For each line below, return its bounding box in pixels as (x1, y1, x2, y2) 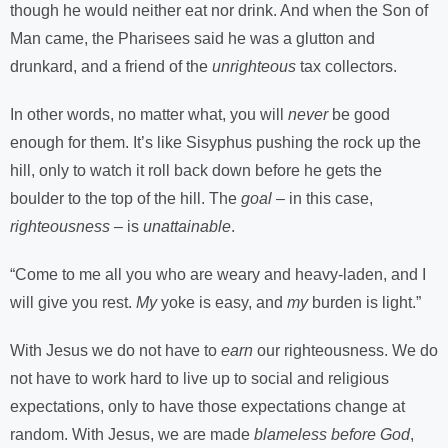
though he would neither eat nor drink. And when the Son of (10, 2, 428, 19)
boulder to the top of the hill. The (10, 190, 241, 207)
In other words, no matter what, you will (10, 106, 288, 123)
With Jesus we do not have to (10, 342, 221, 359)
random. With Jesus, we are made (10, 426, 254, 443)
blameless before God (254, 426, 410, 443)
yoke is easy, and (161, 294, 287, 311)
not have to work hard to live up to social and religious (10, 370, 389, 387)
